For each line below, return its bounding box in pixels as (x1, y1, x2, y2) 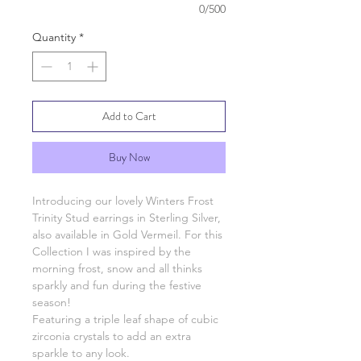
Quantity (32, 30, 76, 44)
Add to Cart (102, 108, 156, 124)
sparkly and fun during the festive (32, 278, 201, 293)
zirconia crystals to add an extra (32, 329, 191, 343)
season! (32, 295, 71, 309)
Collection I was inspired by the (32, 244, 191, 259)
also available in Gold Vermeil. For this (32, 227, 222, 242)
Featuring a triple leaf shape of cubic (32, 312, 218, 326)
